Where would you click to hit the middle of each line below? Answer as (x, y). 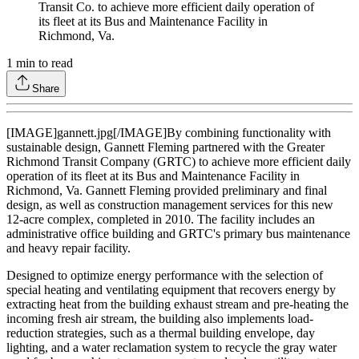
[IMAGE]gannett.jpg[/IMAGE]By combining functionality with (169, 133)
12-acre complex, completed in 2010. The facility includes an (161, 220)
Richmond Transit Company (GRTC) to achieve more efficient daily (179, 162)
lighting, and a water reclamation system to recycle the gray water (171, 348)
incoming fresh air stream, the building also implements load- (160, 319)
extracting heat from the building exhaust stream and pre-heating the (177, 305)
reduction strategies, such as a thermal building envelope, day (161, 333)
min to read (43, 63)
